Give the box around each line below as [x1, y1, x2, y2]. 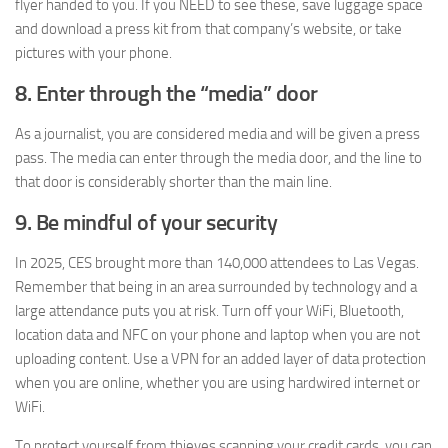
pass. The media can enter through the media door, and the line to [15, 149, 422, 168]
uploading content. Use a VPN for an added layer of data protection [15, 350, 426, 369]
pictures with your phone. [15, 44, 172, 63]
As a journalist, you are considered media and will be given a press [15, 125, 420, 144]
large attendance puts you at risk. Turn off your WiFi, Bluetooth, [15, 302, 404, 321]
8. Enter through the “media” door [15, 80, 318, 108]
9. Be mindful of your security [15, 209, 277, 237]
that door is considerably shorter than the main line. [15, 173, 332, 192]
